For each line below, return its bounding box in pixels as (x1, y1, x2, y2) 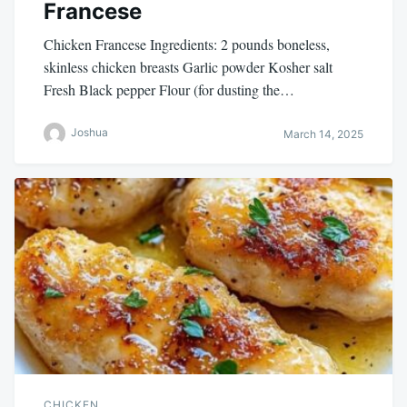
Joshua (71, 125, 108, 140)
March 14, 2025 (283, 126, 363, 141)
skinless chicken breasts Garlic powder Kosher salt (44, 57, 333, 77)
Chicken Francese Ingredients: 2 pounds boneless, (44, 35, 330, 55)
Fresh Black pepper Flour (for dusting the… (44, 80, 294, 100)
